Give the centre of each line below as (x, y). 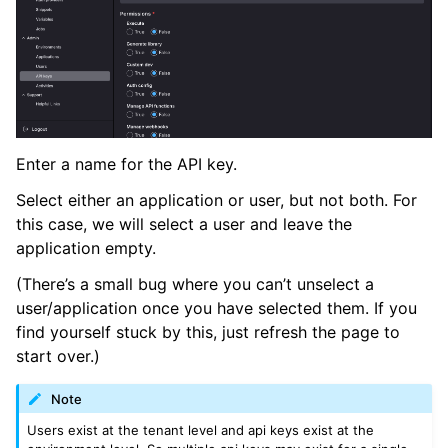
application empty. (86, 248)
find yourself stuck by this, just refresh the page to (208, 332)
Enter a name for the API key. (126, 164)
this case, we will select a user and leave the (184, 224)
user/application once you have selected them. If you (216, 308)
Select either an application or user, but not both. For (216, 200)
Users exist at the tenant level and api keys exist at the (201, 430)
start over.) (58, 356)
